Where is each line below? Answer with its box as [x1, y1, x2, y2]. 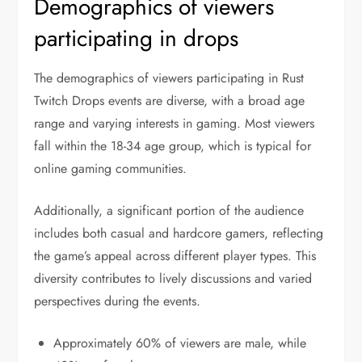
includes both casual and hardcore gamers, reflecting [34, 223, 324, 242]
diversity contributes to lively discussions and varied [34, 268, 313, 288]
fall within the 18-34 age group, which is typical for [34, 136, 312, 155]
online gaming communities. [34, 158, 187, 178]
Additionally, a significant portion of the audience [34, 200, 305, 220]
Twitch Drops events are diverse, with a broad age [34, 90, 305, 110]
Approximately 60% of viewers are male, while [53, 333, 307, 352]
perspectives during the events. [34, 291, 201, 310]
